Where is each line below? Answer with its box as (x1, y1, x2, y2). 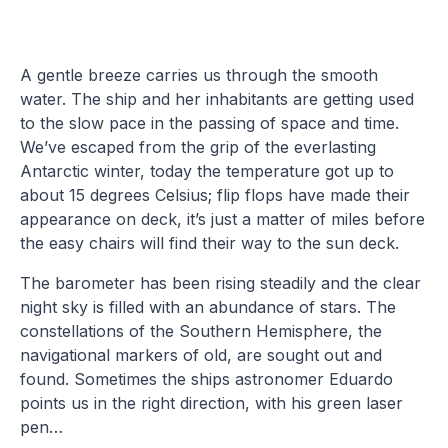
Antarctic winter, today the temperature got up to (20, 160, 395, 181)
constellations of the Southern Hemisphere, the (20, 320, 383, 341)
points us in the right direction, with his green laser (20, 392, 404, 413)
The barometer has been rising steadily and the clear (20, 272, 422, 293)
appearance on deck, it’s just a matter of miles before (20, 208, 426, 229)
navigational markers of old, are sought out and (20, 344, 383, 365)
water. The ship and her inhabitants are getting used (20, 88, 415, 109)
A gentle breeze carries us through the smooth (20, 64, 379, 85)
